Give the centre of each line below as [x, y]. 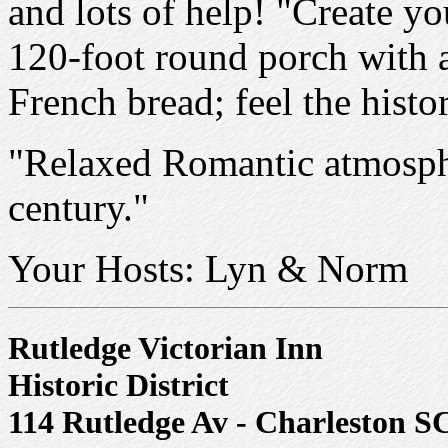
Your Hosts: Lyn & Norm [208, 268]
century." [78, 207]
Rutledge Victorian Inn [165, 347]
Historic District [118, 384]
